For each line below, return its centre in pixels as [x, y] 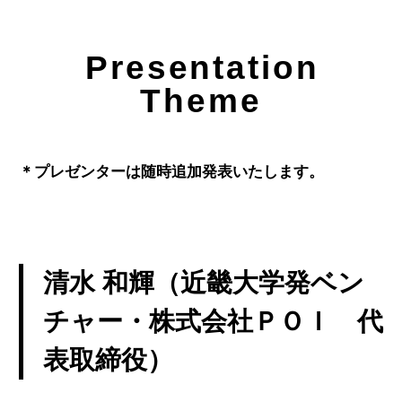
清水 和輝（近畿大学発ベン [203, 282]
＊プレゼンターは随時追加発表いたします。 [171, 171]
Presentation [202, 67]
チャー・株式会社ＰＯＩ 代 [213, 321]
